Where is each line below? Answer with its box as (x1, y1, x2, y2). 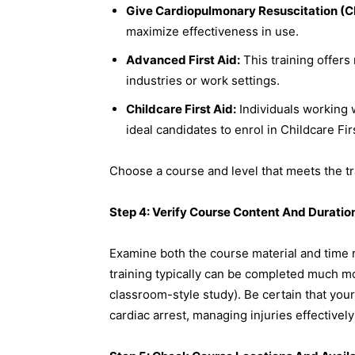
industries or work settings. (126, 73, 280, 89)
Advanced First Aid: (126, 52, 240, 68)
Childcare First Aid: (126, 101, 236, 117)
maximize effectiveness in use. (126, 24, 299, 40)
